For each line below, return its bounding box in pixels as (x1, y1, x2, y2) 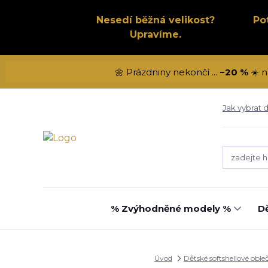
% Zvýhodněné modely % (111, 203, 231, 214)
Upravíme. (129, 29, 181, 40)
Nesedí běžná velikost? (96, 14, 215, 26)
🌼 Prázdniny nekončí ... (114, 66, 220, 78)
